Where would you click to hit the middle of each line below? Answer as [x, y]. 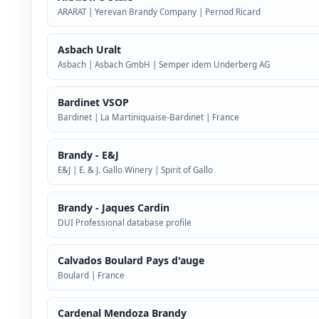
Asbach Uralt [89, 50]
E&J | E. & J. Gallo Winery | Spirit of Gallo [135, 170]
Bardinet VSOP [93, 103]
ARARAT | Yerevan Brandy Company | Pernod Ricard [159, 12]
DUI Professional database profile [124, 223]
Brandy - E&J [88, 155]
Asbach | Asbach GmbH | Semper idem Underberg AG [163, 65]
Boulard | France [91, 276]
